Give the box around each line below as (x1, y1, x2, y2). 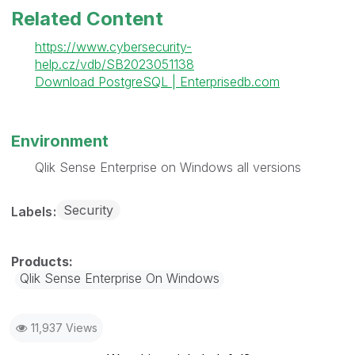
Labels (11, 203, 55, 219)
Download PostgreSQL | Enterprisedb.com (35, 73, 280, 90)
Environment (11, 131, 109, 151)
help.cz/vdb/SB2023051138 (35, 55, 194, 72)
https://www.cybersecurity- (35, 38, 192, 55)
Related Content (11, 6, 163, 30)
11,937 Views (31, 320, 97, 334)
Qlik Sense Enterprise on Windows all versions (35, 158, 301, 175)
